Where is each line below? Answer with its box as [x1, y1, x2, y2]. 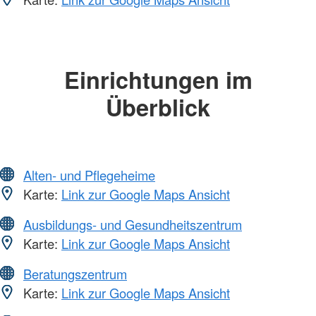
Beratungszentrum [23, 265, 127, 284]
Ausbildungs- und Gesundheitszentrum [23, 215, 242, 234]
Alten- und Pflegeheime [23, 166, 155, 185]
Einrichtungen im [63, 62, 253, 96]
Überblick [106, 90, 210, 123]
